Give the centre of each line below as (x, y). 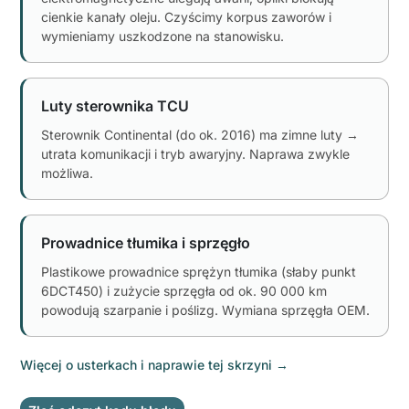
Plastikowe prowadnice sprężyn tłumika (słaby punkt (199, 271)
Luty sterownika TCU (115, 105)
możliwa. (67, 173)
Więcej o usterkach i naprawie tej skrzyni (146, 364)
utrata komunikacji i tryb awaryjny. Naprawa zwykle (195, 153)
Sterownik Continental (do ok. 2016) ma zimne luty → (200, 134)
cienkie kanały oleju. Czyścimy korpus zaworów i (186, 16)
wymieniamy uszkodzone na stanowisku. (163, 36)
